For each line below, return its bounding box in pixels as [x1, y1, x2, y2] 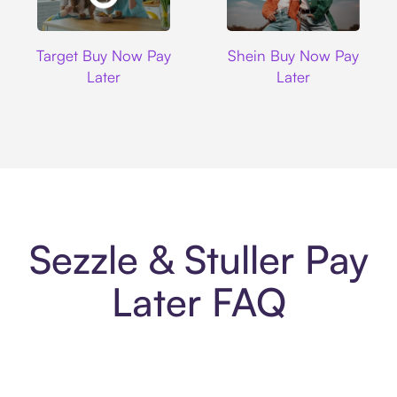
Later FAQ [111, 277, 286, 327]
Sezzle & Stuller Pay [28, 235, 369, 284]
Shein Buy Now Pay [227, 45, 359, 65]
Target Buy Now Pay [36, 45, 172, 65]
